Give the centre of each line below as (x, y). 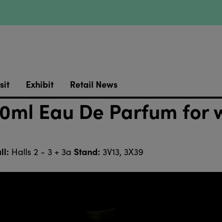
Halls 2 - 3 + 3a (41, 152)
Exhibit (39, 84)
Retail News (93, 84)
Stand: (87, 152)
